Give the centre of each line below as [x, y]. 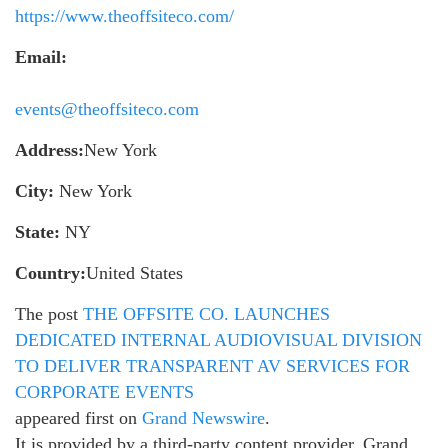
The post [49, 314]
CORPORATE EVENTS [104, 392]
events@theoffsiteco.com [107, 109]
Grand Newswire [203, 418]
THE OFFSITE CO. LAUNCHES [206, 314]
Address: [49, 150]
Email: [41, 57]
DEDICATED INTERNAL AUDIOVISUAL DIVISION [218, 340]
